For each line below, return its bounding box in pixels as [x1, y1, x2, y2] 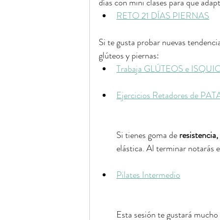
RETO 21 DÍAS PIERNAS [116, 9, 209, 22]
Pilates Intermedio [116, 168, 180, 181]
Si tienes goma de [116, 129, 179, 141]
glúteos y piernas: [99, 49, 159, 62]
